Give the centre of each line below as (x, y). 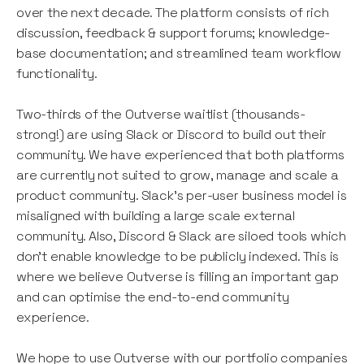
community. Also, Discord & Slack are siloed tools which (182, 236)
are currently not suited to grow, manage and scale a (178, 175)
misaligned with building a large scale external (156, 216)
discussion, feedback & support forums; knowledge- (173, 33)
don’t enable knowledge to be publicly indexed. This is (178, 257)
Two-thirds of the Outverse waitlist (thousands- (161, 115)
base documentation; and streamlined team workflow (179, 54)
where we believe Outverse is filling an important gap (178, 277)
